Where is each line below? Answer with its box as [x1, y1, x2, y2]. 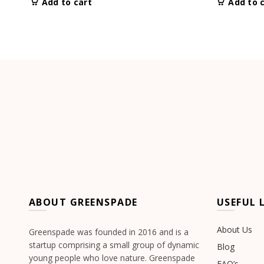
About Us [216, 224, 252, 236]
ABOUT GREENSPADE [28, 196, 138, 209]
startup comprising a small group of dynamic [28, 239, 199, 251]
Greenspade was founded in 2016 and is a [28, 226, 189, 238]
